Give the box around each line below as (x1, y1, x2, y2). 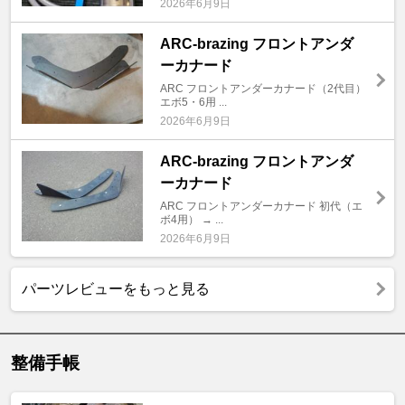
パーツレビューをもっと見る (22, 280, 210, 297)
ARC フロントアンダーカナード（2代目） (159, 81, 366, 95)
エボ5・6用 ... (159, 95, 227, 108)
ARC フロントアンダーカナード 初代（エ (159, 199, 363, 212)
